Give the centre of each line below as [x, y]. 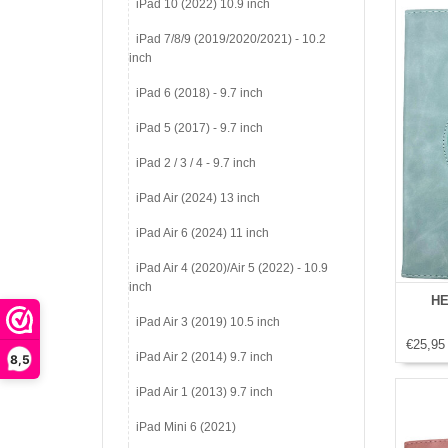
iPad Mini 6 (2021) [186, 427]
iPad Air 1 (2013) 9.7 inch [204, 392]
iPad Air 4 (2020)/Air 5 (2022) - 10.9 [232, 268]
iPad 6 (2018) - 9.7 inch [199, 93]
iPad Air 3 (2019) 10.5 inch [208, 322]
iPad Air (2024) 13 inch [198, 198]
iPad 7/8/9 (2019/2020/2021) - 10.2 [231, 39]
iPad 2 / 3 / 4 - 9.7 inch [196, 163]
